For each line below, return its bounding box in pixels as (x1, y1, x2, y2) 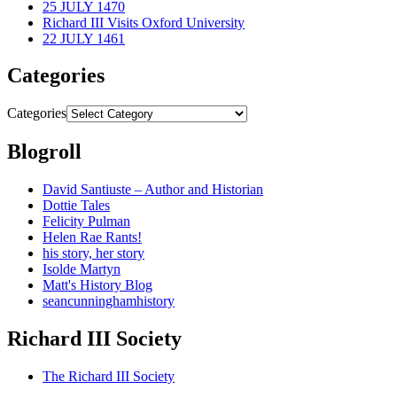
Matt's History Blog (43, 277, 152, 293)
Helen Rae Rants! (43, 230, 142, 245)
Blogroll (7, 140, 82, 164)
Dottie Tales (43, 198, 110, 214)
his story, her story (43, 245, 144, 261)
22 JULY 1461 (43, 30, 125, 46)
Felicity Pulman (43, 214, 130, 230)
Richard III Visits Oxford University (43, 14, 245, 30)
